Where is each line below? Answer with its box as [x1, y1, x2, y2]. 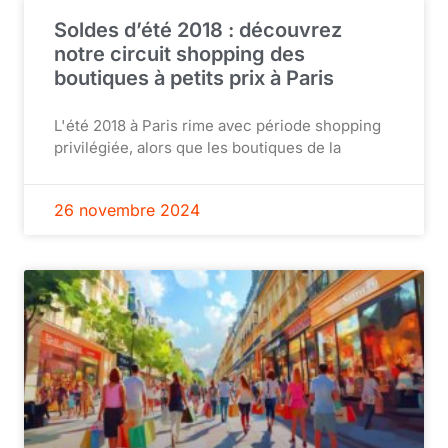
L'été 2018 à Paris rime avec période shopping [54, 115, 381, 135]
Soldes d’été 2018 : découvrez [54, 17, 342, 42]
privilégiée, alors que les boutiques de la [54, 137, 341, 157]
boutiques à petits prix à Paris [54, 65, 334, 90]
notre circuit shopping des [54, 41, 305, 66]
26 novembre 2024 [54, 199, 200, 220]
